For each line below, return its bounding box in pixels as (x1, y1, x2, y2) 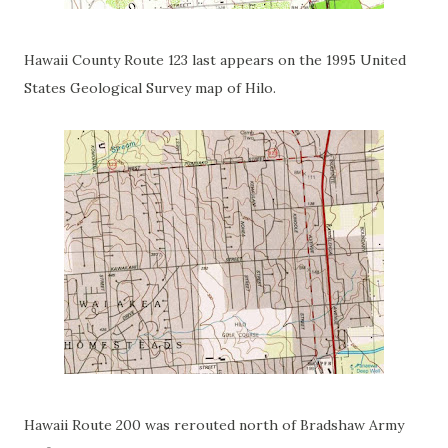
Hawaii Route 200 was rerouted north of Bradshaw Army (24, 416, 404, 434)
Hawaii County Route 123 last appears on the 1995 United (24, 51, 406, 69)
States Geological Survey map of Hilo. (24, 79, 284, 97)
